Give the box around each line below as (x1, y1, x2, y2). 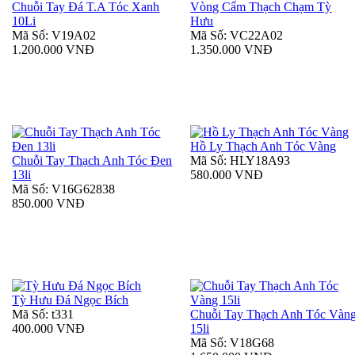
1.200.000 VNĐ (12, 43, 95, 57)
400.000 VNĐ (12, 322, 86, 336)
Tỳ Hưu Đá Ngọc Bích (12, 293, 129, 307)
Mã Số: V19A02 (12, 29, 97, 43)
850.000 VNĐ (12, 197, 86, 211)
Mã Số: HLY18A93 (190, 154, 291, 168)
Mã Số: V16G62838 (12, 182, 116, 197)
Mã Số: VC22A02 (190, 29, 284, 43)
